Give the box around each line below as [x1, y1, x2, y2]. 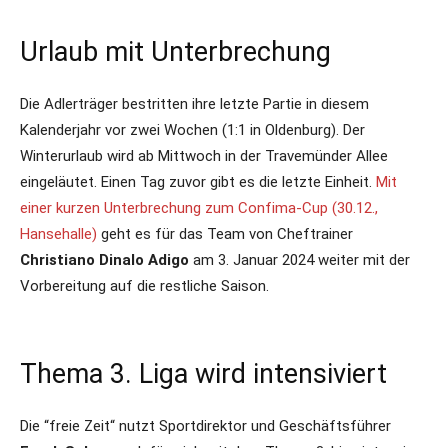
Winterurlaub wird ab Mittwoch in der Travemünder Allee [20, 147, 388, 165]
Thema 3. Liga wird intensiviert [20, 358, 387, 390]
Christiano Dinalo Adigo [20, 251, 189, 269]
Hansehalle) [20, 225, 97, 243]
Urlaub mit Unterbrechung [20, 36, 331, 68]
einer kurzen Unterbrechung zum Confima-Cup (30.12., [20, 199, 378, 217]
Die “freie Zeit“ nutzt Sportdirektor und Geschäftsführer [20, 417, 391, 435]
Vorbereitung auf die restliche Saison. [20, 277, 269, 295]
